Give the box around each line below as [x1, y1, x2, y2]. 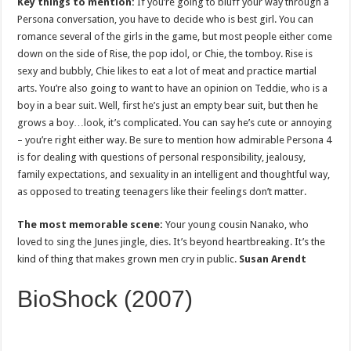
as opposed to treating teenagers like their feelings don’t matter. [17, 186, 307, 198]
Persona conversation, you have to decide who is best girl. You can [17, 13, 314, 26]
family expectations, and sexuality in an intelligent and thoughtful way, [17, 168, 331, 181]
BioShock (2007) [17, 286, 200, 313]
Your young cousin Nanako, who [165, 219, 309, 231]
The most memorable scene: [17, 219, 166, 231]
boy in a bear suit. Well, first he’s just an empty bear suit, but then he [17, 100, 319, 112]
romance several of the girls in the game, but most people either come [17, 31, 333, 43]
